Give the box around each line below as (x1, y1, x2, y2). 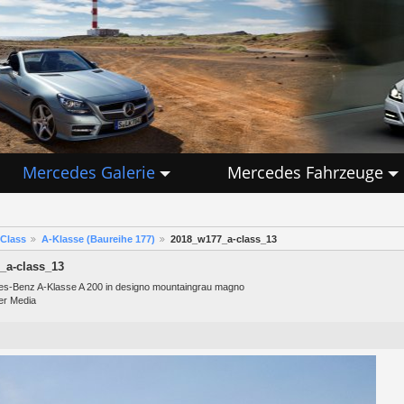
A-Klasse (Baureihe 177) (41, 234, 155, 245)
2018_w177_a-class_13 (170, 234, 277, 245)
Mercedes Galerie (22, 161, 155, 183)
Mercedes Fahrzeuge (226, 161, 383, 183)
